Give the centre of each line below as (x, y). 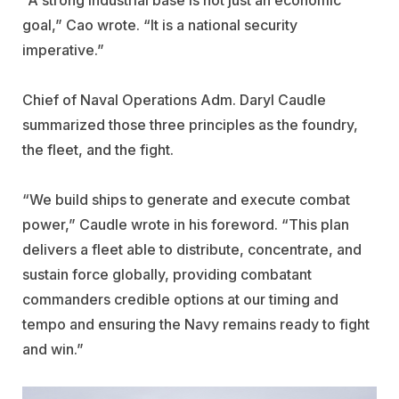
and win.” (53, 349)
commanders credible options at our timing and (180, 299)
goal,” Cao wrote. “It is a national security (160, 24)
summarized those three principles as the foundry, (190, 124)
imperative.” (63, 49)
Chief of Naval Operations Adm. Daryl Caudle (174, 99)
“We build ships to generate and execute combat (186, 199)
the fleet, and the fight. (98, 149)
